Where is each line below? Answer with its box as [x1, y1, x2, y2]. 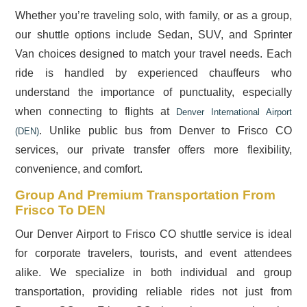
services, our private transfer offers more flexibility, [15, 143, 292, 156]
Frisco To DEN [15, 202, 106, 217]
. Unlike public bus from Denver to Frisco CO [39, 124, 292, 136]
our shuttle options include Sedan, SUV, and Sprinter [15, 28, 292, 40]
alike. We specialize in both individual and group [15, 266, 292, 278]
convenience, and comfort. [15, 162, 143, 175]
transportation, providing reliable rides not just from [15, 285, 292, 297]
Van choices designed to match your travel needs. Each [15, 47, 292, 60]
